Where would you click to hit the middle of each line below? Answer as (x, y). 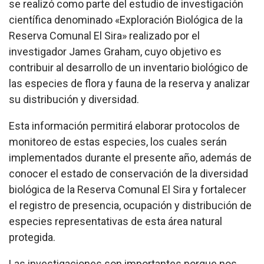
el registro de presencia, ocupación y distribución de (130, 206)
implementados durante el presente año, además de (130, 158)
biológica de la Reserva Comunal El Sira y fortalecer (128, 190)
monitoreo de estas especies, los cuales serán (118, 142)
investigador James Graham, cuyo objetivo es (115, 52)
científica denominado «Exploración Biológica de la (126, 20)
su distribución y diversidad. (74, 100)
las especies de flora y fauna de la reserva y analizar (129, 84)
